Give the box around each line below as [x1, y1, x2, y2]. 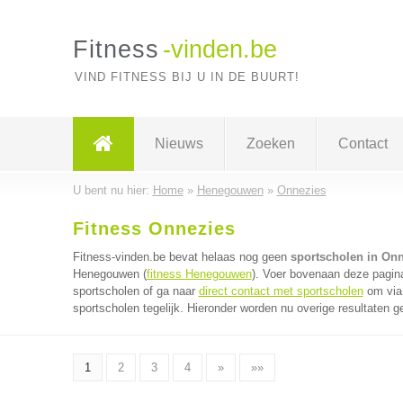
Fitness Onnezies [72, 219, 236, 238]
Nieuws [154, 136, 203, 151]
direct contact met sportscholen [198, 284, 363, 298]
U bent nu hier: [72, 184, 153, 197]
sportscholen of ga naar [72, 284, 199, 298]
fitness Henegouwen [146, 267, 252, 281]
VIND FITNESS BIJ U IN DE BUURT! [74, 70, 300, 84]
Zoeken [246, 136, 295, 151]
